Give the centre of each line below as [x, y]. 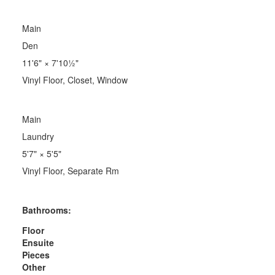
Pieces [36, 254]
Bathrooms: [46, 210]
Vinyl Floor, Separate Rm [70, 170]
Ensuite [38, 242]
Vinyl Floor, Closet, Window [75, 79]
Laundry [38, 136]
